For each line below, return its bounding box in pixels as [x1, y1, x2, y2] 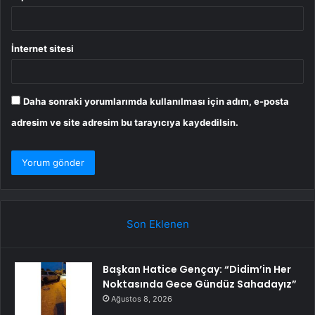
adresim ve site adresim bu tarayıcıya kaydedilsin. [11, 116, 238, 128]
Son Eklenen [126, 217, 189, 231]
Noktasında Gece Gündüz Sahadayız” [103, 276, 297, 291]
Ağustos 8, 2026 [111, 293, 172, 304]
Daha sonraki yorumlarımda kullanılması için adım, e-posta [23, 95, 289, 107]
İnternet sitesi [11, 42, 74, 54]
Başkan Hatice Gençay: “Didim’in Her [103, 262, 291, 276]
